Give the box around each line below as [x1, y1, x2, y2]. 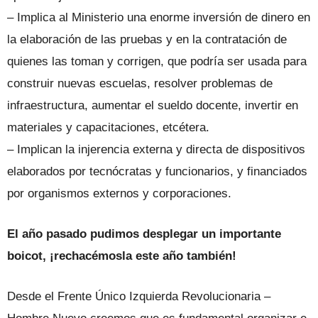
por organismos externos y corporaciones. [7, 187, 231, 201]
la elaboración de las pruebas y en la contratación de [7, 33, 287, 47]
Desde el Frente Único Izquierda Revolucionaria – [7, 290, 270, 304]
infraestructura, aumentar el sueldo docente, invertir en [7, 99, 298, 113]
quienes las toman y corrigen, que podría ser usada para [7, 55, 307, 69]
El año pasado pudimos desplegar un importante [7, 227, 281, 241]
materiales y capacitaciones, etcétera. [7, 121, 209, 135]
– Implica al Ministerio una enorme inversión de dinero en [7, 11, 310, 25]
